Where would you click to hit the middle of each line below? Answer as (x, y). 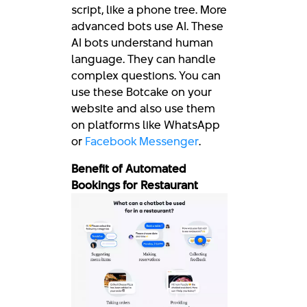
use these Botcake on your (142, 91)
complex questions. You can (146, 75)
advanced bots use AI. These (147, 26)
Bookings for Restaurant (135, 185)
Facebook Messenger (142, 141)
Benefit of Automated (128, 168)
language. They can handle (144, 59)
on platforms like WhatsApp (146, 124)
